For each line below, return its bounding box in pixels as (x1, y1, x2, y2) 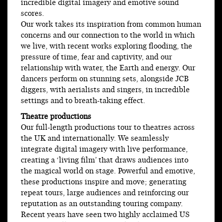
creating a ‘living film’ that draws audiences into (21, 155, 188, 166)
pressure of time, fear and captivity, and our (21, 52, 172, 63)
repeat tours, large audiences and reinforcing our (21, 188, 189, 199)
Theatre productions (21, 111, 91, 122)
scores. (21, 8, 44, 19)
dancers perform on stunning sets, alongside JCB (21, 74, 189, 85)
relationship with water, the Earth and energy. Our (21, 63, 195, 74)
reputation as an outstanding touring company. (21, 199, 183, 210)
